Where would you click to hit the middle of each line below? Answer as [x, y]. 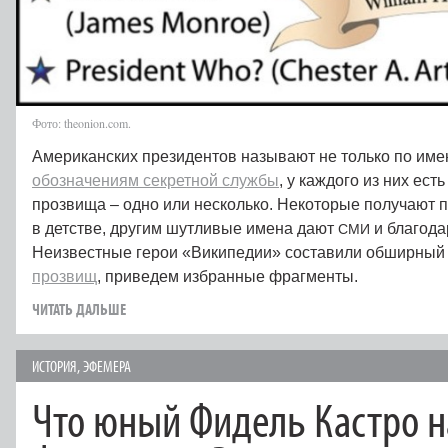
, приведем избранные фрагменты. [229, 277]
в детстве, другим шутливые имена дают [185, 229]
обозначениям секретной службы [155, 181]
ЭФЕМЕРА [107, 366]
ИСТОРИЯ [54, 366]
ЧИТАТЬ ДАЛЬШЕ [79, 309]
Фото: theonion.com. [81, 123]
